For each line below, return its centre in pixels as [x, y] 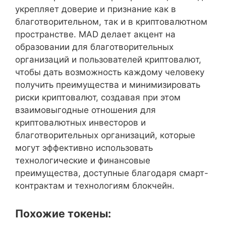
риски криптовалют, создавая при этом [98, 97]
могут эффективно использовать [84, 148]
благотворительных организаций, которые [105, 135]
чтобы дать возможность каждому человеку [110, 72]
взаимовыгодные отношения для [86, 110]
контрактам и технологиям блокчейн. [95, 185]
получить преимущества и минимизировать [108, 84]
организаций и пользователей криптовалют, [108, 59]
